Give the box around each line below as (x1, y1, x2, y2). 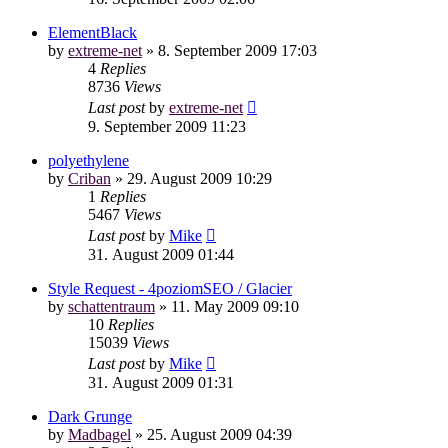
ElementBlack (48, 23, 137, 41)
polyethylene (48, 151, 129, 169)
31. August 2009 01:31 (88, 373, 234, 391)
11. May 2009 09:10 (171, 297, 299, 315)
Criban (68, 169, 111, 187)
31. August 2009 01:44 (88, 245, 234, 263)
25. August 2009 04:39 (147, 425, 292, 443)
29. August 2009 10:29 (127, 169, 272, 187)
